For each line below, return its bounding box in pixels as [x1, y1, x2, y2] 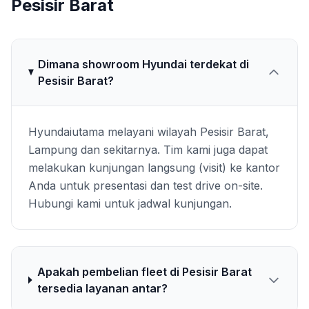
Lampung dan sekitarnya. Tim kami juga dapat [28, 143, 268, 157]
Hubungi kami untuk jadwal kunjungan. [28, 197, 232, 210]
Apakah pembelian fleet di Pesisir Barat [37, 265, 252, 279]
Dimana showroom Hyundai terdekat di [38, 57, 250, 71]
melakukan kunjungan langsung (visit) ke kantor [28, 161, 280, 175]
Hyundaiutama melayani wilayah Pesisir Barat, [28, 125, 269, 139]
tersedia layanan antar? [37, 281, 168, 295]
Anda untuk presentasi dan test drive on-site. [28, 179, 263, 192]
